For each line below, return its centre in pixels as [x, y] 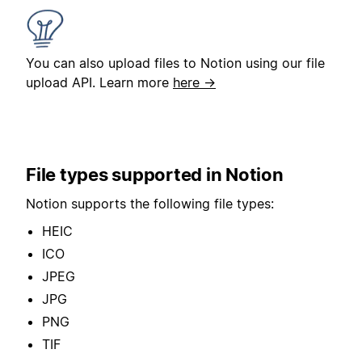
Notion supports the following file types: [150, 203]
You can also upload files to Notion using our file [175, 63]
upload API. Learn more [99, 82]
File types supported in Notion [155, 174]
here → [194, 82]
